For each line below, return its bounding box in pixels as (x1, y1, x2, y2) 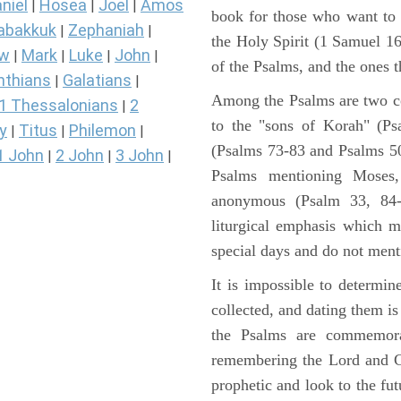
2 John (55, 146, 104, 166)
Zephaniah (68, 21, 144, 40)
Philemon (69, 121, 136, 141)
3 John (115, 146, 164, 166)
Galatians (63, 71, 132, 90)
